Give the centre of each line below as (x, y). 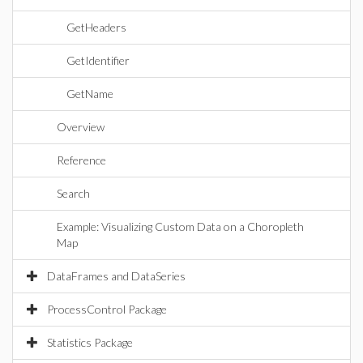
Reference (81, 160)
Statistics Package (90, 342)
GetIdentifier (98, 60)
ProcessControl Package (107, 309)
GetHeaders (96, 27)
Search (73, 193)
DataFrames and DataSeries (116, 276)
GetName (90, 94)
